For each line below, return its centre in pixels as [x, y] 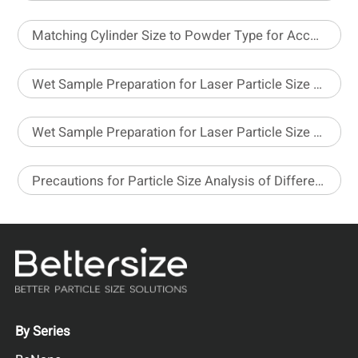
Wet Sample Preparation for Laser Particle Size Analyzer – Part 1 [318, 84]
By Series [43, 332]
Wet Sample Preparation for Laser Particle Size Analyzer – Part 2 [318, 133]
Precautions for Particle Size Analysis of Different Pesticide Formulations [320, 181]
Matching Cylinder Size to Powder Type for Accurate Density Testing [315, 35]
